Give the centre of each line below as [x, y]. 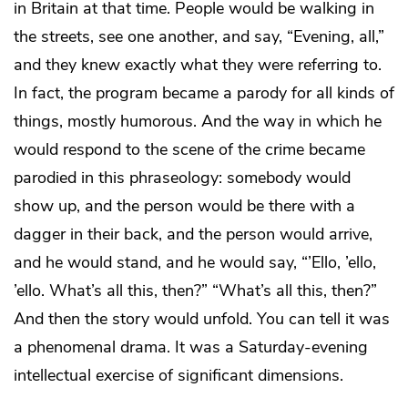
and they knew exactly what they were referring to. [198, 64]
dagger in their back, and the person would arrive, [193, 234]
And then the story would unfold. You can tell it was [202, 318]
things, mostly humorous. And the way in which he [198, 121]
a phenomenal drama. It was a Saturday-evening [191, 347]
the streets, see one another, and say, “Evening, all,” [199, 36]
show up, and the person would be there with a [184, 205]
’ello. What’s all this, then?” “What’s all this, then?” [195, 290]
